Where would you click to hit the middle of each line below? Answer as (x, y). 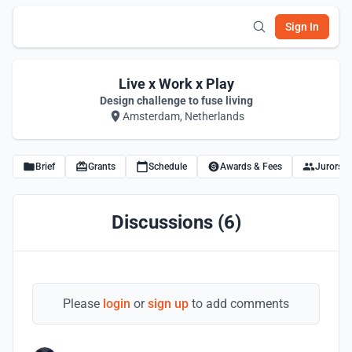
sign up (168, 304)
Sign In (302, 27)
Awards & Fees (251, 167)
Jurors (329, 167)
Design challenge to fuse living (176, 101)
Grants (102, 167)
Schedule (168, 167)
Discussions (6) (176, 222)
